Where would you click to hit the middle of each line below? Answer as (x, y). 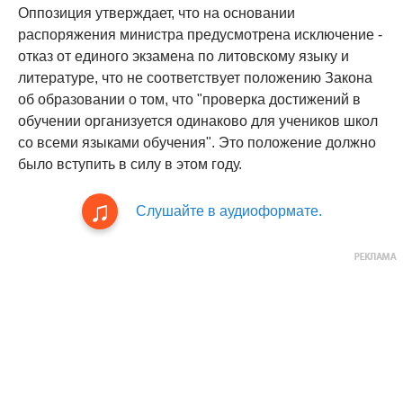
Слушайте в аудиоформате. (228, 211)
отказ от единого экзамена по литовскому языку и (184, 57)
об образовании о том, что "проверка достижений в (189, 100)
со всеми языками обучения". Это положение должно (197, 143)
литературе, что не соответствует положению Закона (195, 78)
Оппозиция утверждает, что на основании (157, 13)
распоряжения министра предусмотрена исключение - (200, 35)
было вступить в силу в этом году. (130, 165)
